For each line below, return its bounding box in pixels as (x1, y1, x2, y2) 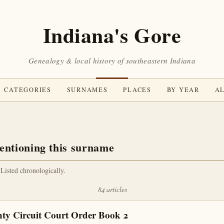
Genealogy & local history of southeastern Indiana (28, 55, 195, 65)
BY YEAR (166, 85, 199, 94)
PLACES (123, 85, 151, 94)
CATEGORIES (4, 85, 51, 94)
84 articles (97, 184, 127, 194)
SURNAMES (66, 85, 108, 94)
